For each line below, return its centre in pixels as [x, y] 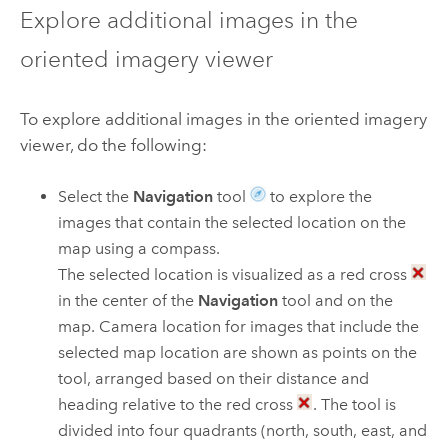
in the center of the [128, 301]
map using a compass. [139, 249]
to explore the [319, 197]
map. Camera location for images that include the [239, 327]
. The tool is [355, 405]
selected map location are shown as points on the [238, 353]
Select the [96, 197]
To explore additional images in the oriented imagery [223, 118]
